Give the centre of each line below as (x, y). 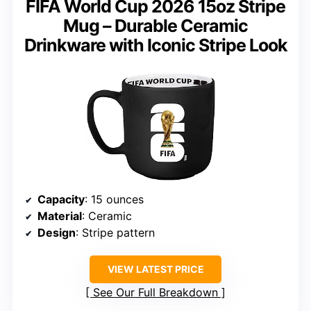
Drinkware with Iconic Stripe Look (155, 45)
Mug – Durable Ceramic (155, 26)
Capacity (61, 199)
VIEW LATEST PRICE (155, 269)
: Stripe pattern (115, 232)
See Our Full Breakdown (155, 292)
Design (57, 232)
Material (60, 216)
